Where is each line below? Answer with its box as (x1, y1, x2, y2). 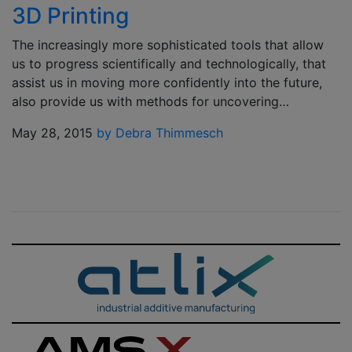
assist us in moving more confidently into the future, (12, 75, 322, 90)
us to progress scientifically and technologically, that (12, 56, 326, 71)
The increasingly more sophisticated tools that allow (12, 37, 324, 53)
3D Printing (12, 2, 129, 29)
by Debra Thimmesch (97, 125, 223, 141)
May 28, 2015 (12, 125, 93, 141)
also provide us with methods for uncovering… (12, 93, 289, 109)
